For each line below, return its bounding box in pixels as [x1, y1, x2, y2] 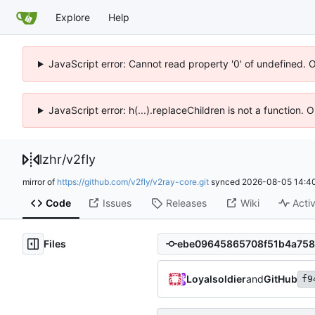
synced [209, 176, 242, 187]
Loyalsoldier [186, 272, 246, 285]
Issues [102, 197, 131, 210]
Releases [165, 197, 207, 210]
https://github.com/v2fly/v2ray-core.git [57, 176, 209, 187]
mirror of [22, 176, 57, 187]
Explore [56, 11, 90, 23]
